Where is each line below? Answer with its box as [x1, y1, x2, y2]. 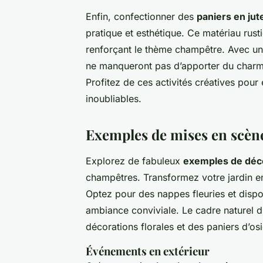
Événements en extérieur [86, 243, 210, 258]
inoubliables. [86, 92, 141, 104]
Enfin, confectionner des [86, 10, 197, 22]
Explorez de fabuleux [86, 154, 183, 167]
